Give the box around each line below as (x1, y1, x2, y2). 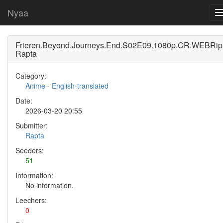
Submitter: (15, 120, 48, 130)
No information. (25, 180, 74, 190)
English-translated (52, 81, 109, 91)
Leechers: (15, 195, 47, 205)
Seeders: (15, 145, 44, 155)
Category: (15, 71, 46, 81)
